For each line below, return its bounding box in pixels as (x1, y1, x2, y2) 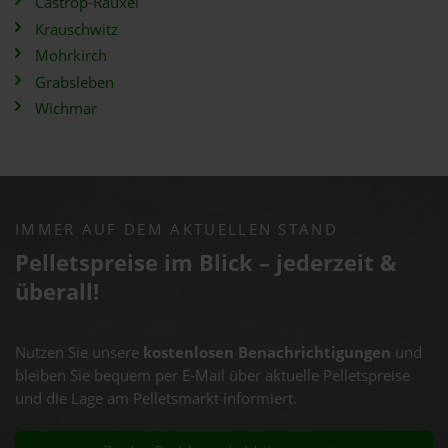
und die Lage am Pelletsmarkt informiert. (15, 388, 297, 409)
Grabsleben (35, 71, 114, 93)
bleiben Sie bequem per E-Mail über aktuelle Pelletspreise (15, 365, 410, 386)
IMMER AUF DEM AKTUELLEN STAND (15, 219, 338, 240)
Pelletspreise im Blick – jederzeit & (15, 247, 397, 278)
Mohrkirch (35, 45, 107, 66)
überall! (15, 276, 99, 307)
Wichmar (35, 98, 97, 119)
